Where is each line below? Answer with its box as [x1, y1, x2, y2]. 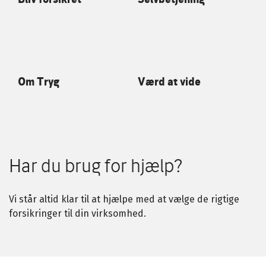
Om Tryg [18, 74, 59, 88]
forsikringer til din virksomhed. [9, 207, 146, 219]
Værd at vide [137, 74, 201, 88]
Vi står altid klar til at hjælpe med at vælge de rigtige [9, 193, 239, 205]
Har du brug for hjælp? [9, 154, 183, 176]
